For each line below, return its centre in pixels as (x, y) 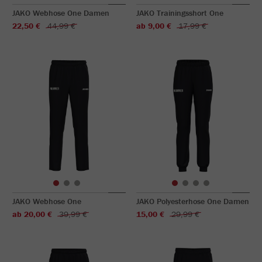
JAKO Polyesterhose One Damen (193, 201)
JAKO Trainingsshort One (180, 13)
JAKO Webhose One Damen (61, 13)
